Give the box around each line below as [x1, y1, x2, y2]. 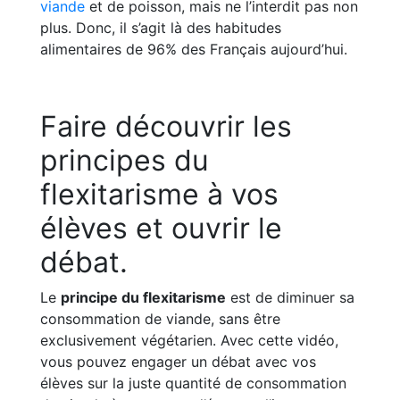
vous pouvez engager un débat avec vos [40, 353, 316, 371]
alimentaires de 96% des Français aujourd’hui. [40, 40, 347, 58]
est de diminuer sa [226, 288, 354, 306]
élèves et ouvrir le [40, 211, 282, 246]
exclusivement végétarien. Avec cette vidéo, [40, 331, 338, 349]
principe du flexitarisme [61, 288, 226, 306]
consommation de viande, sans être [40, 310, 280, 328]
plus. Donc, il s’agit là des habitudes [40, 19, 281, 37]
